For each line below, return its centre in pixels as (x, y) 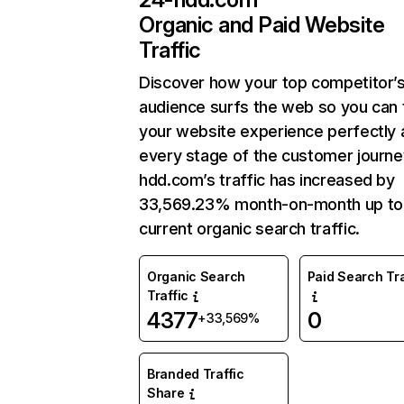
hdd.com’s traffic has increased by (267, 180)
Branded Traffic (196, 374)
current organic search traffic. (249, 229)
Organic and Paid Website (262, 25)
